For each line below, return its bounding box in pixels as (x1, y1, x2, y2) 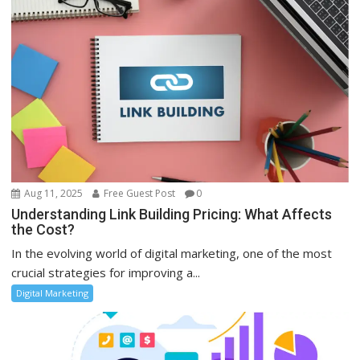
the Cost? (11, 221, 76, 239)
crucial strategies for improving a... (11, 264, 201, 281)
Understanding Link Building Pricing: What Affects (11, 206, 333, 223)
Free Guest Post (101, 186, 176, 201)
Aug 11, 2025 (22, 186, 84, 201)
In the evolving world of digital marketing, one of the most (11, 245, 333, 262)
